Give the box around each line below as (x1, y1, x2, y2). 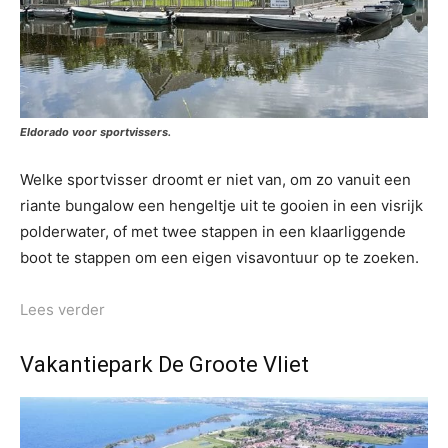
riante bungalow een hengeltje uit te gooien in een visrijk (20, 196, 423, 216)
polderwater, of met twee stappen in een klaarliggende (20, 222, 406, 242)
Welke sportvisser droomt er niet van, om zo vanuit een (20, 170, 411, 190)
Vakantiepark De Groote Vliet (20, 352, 309, 378)
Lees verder (20, 300, 105, 320)
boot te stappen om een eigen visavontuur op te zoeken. (20, 248, 419, 268)
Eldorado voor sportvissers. (20, 125, 171, 140)
